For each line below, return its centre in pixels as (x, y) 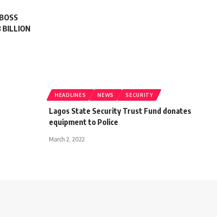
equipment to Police (84, 122)
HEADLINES (70, 95)
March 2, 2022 (67, 139)
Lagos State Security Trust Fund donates (120, 111)
